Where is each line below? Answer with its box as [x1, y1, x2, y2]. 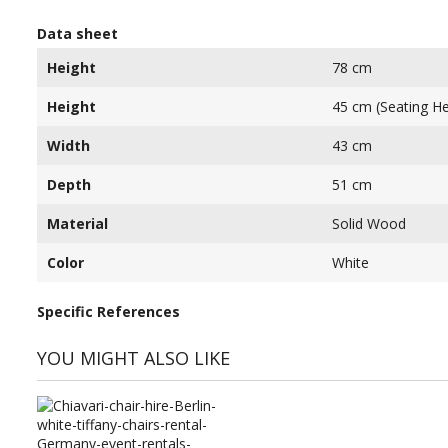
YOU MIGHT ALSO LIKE [36, 345, 230, 370]
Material [46, 213, 108, 233]
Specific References [36, 301, 180, 321]
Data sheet [36, 23, 118, 43]
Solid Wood [331, 213, 406, 233]
